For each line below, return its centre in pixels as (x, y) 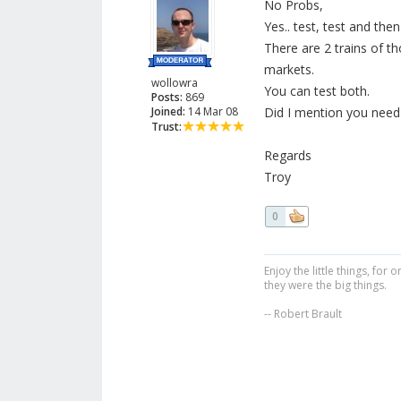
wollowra (175, 83)
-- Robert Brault (303, 314)
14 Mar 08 (212, 112)
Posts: (167, 98)
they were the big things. (325, 286)
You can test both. (316, 91)
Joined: (168, 112)
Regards (287, 156)
